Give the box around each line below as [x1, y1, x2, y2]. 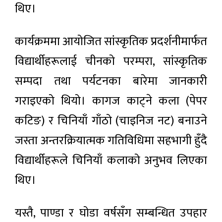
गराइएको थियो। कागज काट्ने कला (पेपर [15, 91, 207, 111]
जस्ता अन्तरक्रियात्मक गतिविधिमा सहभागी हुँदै [15, 131, 207, 151]
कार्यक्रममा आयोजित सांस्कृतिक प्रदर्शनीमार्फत [15, 32, 207, 52]
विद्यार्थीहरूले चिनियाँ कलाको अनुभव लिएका [15, 151, 207, 171]
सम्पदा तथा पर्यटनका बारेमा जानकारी [15, 71, 207, 92]
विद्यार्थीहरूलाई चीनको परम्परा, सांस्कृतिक [15, 52, 207, 72]
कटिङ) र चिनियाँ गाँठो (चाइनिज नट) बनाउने [15, 111, 207, 131]
